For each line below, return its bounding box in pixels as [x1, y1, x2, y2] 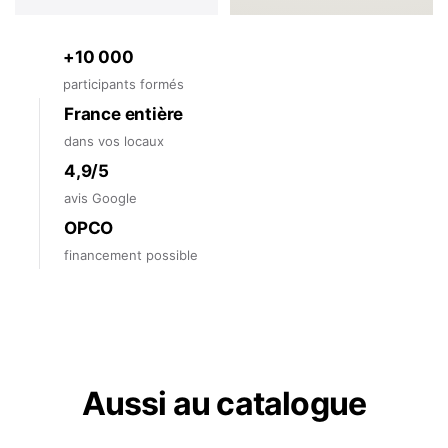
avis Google [64, 189, 137, 206]
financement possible [64, 246, 198, 263]
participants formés [63, 75, 184, 92]
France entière [64, 103, 184, 124]
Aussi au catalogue [81, 383, 367, 423]
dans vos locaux [64, 132, 164, 149]
